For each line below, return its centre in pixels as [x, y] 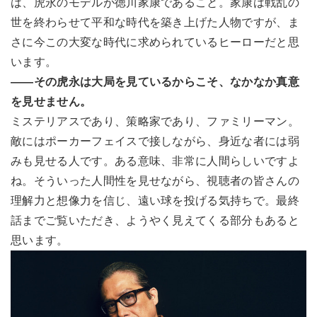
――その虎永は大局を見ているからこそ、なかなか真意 [155, 82]
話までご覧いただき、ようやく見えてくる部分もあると [155, 221]
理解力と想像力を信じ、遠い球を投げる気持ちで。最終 [155, 201]
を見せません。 [51, 102]
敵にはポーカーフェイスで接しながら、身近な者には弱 [155, 142]
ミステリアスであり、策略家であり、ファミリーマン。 [155, 122]
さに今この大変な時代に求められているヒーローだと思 [155, 42]
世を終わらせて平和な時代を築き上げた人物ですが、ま [155, 23]
